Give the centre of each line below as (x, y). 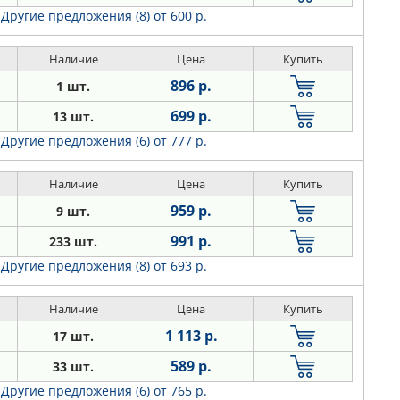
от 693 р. (180, 266)
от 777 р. (180, 141)
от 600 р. (180, 16)
